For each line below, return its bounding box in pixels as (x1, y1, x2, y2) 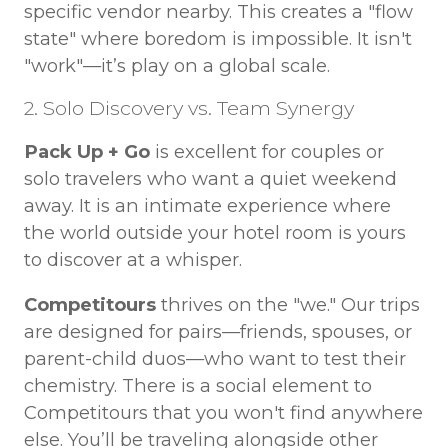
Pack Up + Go (23, 139, 150, 163)
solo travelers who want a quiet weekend (23, 166, 397, 190)
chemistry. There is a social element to (23, 374, 372, 398)
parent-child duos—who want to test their (23, 347, 406, 371)
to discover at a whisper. (23, 247, 242, 271)
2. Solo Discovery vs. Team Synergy (23, 95, 354, 120)
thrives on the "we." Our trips (155, 293, 420, 317)
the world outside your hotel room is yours (23, 220, 406, 244)
